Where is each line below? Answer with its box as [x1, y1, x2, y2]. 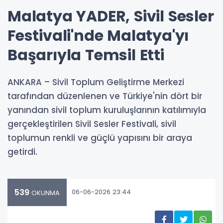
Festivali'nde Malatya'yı [7, 25, 189, 46]
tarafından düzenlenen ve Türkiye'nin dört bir [7, 90, 202, 102]
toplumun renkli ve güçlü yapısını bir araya [7, 131, 192, 144]
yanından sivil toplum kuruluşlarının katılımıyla [7, 104, 206, 116]
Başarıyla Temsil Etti [7, 44, 164, 66]
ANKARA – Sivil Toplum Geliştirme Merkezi [7, 76, 184, 88]
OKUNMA [29, 188, 60, 198]
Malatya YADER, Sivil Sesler [7, 5, 214, 27]
